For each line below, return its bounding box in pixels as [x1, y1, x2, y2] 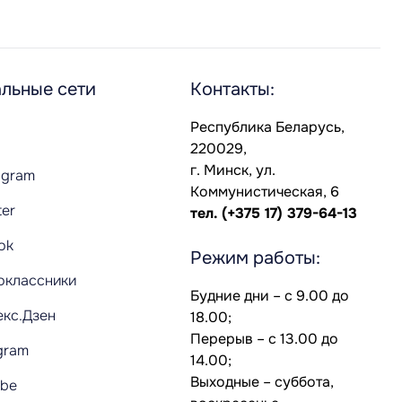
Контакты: [190, 78, 275, 100]
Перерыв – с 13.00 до [190, 329, 338, 348]
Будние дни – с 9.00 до [190, 286, 349, 305]
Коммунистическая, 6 [190, 182, 339, 201]
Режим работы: [190, 247, 320, 269]
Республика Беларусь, [190, 118, 345, 136]
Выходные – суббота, [190, 372, 334, 391]
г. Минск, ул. [190, 161, 275, 179]
